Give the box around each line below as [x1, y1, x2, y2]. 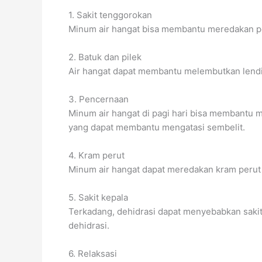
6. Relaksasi [68, 248, 117, 260]
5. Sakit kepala [68, 192, 128, 204]
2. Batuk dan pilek [68, 51, 142, 63]
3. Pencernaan [68, 94, 129, 105]
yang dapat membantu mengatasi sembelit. [68, 122, 245, 133]
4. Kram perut [68, 150, 125, 161]
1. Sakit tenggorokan [68, 9, 152, 21]
